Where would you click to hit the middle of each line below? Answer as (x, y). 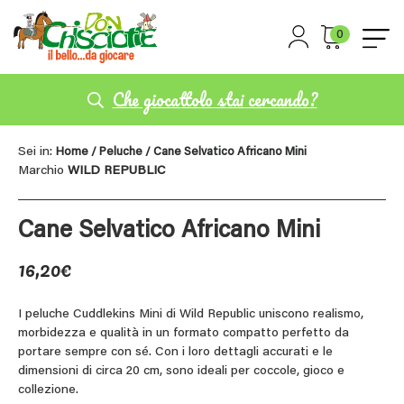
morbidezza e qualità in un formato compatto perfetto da (184, 333)
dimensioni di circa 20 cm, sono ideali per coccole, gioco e (181, 371)
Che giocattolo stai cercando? (215, 99)
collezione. (48, 390)
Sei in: (37, 152)
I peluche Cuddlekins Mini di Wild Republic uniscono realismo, (191, 314)
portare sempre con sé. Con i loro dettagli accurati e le (175, 352)
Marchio (43, 171)
